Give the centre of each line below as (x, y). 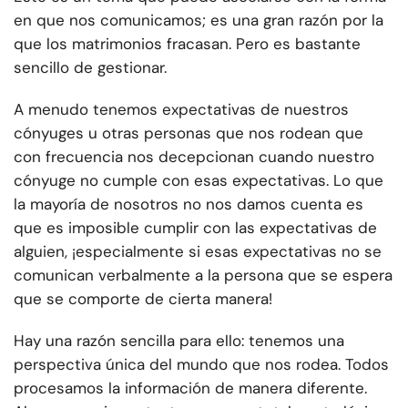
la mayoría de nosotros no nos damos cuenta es (189, 204)
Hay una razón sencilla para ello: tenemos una (179, 341)
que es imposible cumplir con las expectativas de (195, 228)
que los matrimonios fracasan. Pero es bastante (187, 44)
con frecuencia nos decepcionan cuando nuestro (194, 157)
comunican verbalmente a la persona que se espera (203, 275)
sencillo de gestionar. (90, 68)
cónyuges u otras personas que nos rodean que (189, 133)
